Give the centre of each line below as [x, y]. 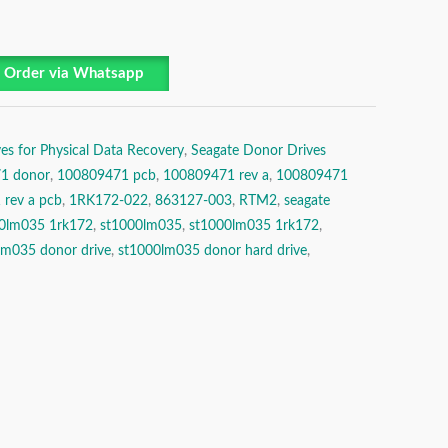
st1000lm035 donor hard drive [212, 250]
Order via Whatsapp [73, 74]
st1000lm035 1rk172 [254, 225]
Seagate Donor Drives [258, 150]
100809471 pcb [106, 175]
